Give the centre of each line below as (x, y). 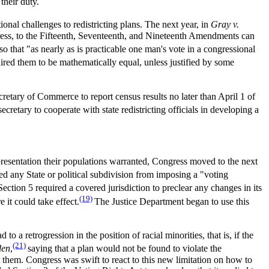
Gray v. (225, 25)
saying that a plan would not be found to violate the (125, 249)
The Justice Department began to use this (172, 201)
